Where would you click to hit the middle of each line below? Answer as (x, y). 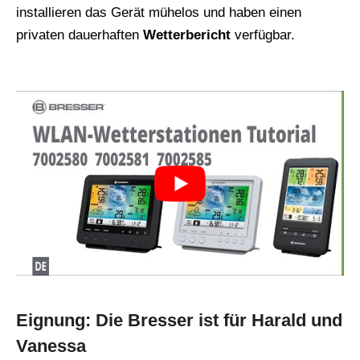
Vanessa (51, 346)
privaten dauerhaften (80, 35)
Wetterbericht (187, 35)
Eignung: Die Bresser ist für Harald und (179, 320)
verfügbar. (263, 35)
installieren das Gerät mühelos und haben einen (159, 13)
